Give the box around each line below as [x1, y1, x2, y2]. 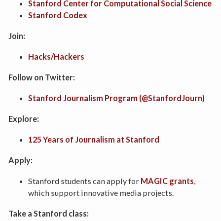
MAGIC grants [140, 176, 194, 185]
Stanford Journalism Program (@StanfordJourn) [28, 93, 205, 103]
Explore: [8, 113, 39, 123]
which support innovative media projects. [28, 187, 174, 197]
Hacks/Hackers [28, 51, 84, 61]
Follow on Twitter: [8, 72, 75, 82]
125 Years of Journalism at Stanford [28, 134, 159, 144]
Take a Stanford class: [8, 208, 89, 218]
